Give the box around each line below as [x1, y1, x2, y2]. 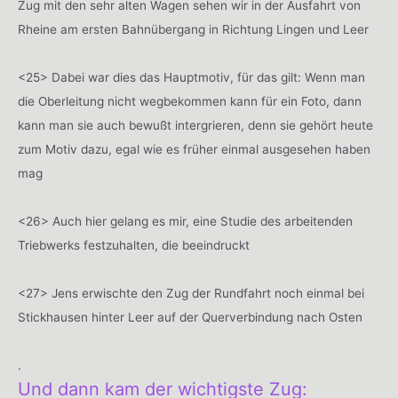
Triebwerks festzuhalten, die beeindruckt [18, 238, 250, 253]
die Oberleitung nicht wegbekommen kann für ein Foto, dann [18, 94, 362, 109]
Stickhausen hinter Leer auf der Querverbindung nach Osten [18, 310, 362, 325]
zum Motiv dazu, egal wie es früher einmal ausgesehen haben [18, 142, 370, 157]
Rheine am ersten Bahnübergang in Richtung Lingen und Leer [18, 22, 369, 37]
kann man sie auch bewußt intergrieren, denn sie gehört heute [18, 118, 373, 133]
